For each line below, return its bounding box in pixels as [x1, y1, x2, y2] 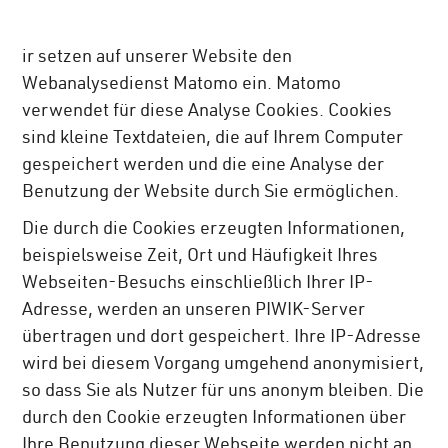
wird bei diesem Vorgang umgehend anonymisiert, [22, 356, 425, 375]
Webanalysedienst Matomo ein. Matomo [22, 76, 342, 95]
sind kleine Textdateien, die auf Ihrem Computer [22, 130, 404, 149]
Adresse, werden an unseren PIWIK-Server [22, 302, 366, 321]
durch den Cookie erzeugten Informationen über [22, 410, 407, 429]
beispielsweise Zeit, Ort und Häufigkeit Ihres [22, 248, 379, 267]
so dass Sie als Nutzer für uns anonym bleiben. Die [22, 383, 425, 402]
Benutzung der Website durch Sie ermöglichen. [22, 184, 400, 203]
